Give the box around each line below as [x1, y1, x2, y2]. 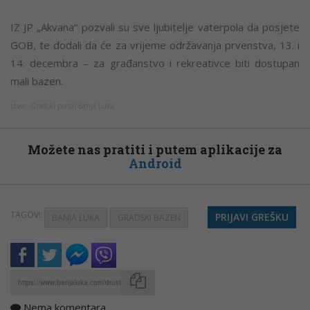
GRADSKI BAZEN [118, 212, 181, 224]
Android [128, 155, 182, 172]
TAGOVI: [10, 209, 43, 221]
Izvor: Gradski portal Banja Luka [10, 101, 114, 111]
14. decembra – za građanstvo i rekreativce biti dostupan [10, 56, 300, 70]
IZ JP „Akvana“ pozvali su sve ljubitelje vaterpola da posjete [10, 20, 300, 34]
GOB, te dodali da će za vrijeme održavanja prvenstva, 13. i [10, 38, 300, 52]
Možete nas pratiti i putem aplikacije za [28, 141, 282, 158]
